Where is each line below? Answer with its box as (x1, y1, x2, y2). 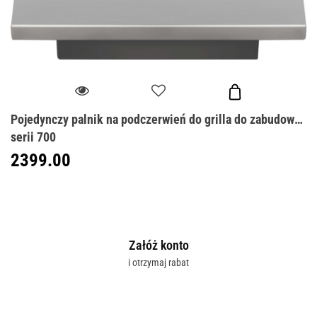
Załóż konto (128, 238, 189, 253)
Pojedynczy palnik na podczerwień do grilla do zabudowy (11, 111, 300, 127)
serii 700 (11, 129, 56, 144)
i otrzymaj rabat (128, 257, 189, 269)
